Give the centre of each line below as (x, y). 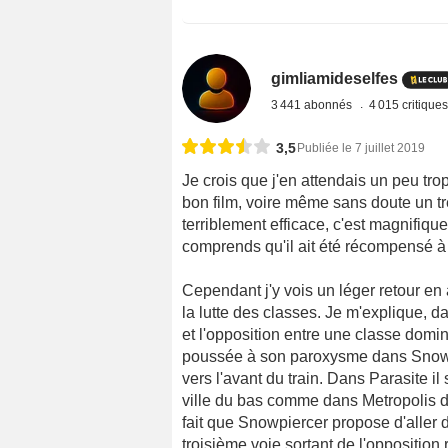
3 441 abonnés (313, 105)
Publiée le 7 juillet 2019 (361, 148)
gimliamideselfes (335, 79)
